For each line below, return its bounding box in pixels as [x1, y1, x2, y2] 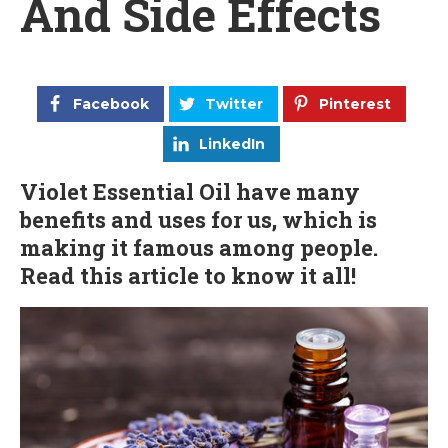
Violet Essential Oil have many [20, 177, 360, 206]
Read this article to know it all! [20, 261, 356, 290]
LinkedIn [199, 135, 265, 153]
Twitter [205, 95, 263, 113]
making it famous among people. [20, 233, 378, 262]
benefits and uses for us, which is [20, 205, 377, 234]
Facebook [73, 95, 149, 113]
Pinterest [319, 95, 391, 113]
